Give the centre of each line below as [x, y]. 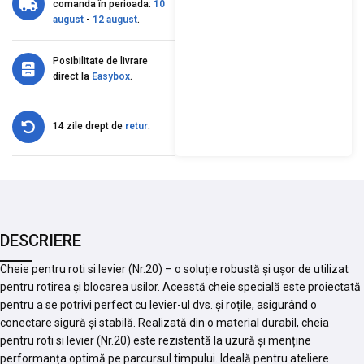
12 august [115, 19]
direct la [72, 76]
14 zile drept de [89, 126]
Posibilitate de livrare [100, 61]
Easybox [111, 76]
